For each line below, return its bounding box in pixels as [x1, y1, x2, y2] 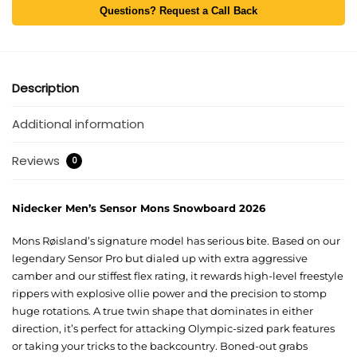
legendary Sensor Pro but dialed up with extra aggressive [12, 252, 308, 265]
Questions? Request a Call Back [100, 5, 257, 17]
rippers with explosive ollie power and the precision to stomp [12, 287, 327, 300]
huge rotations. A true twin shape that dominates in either [12, 304, 313, 318]
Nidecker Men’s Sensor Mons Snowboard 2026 [12, 201, 265, 214]
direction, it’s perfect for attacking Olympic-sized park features [12, 322, 335, 335]
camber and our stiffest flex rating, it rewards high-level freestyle [12, 269, 343, 283]
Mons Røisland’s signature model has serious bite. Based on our [12, 234, 340, 248]
